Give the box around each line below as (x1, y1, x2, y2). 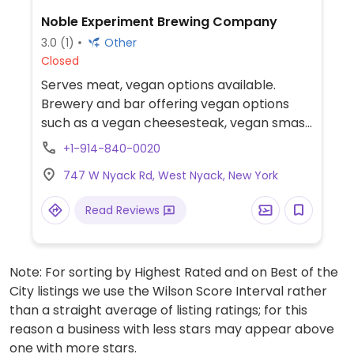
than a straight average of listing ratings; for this (9, 300, 307, 319)
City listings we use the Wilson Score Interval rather (9, 281, 327, 300)
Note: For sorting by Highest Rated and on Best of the (9, 262, 338, 281)
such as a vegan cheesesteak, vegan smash (40, 113, 313, 132)
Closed (40, 52, 79, 69)
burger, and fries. (40, 132, 145, 151)
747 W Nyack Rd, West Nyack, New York (62, 167, 278, 183)
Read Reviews (85, 201, 163, 218)
